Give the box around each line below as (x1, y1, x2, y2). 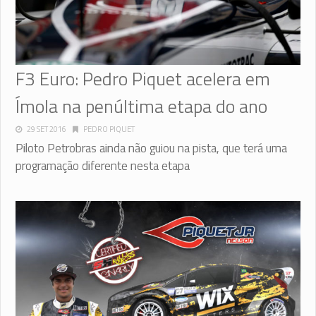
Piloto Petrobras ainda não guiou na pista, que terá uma (16, 138, 287, 157)
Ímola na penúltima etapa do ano (16, 92, 267, 120)
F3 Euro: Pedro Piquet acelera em (16, 64, 270, 92)
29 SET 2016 (27, 123, 66, 135)
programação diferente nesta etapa (16, 156, 190, 175)
